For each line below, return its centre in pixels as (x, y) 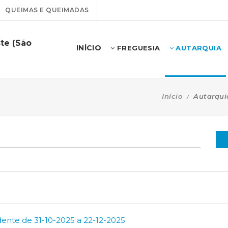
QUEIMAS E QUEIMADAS (47, 10)
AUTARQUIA (197, 48)
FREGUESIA (137, 48)
